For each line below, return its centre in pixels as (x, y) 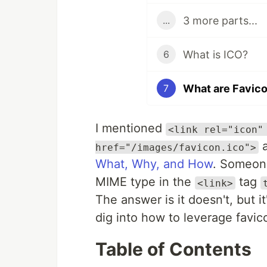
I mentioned (131, 128)
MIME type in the (145, 182)
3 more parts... (220, 20)
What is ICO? (215, 54)
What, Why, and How (154, 164)
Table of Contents (173, 249)
